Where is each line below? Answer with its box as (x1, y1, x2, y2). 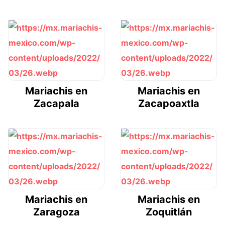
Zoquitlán (146, 205, 192, 218)
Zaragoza (33, 205, 80, 218)
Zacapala (33, 97, 79, 109)
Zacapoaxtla (138, 97, 199, 109)
